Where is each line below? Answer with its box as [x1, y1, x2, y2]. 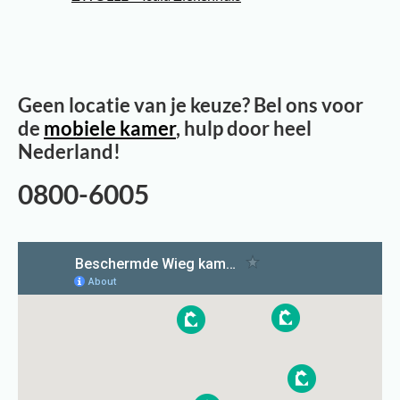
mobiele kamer [44, 116, 176, 141]
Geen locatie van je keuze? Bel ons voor [18, 93, 363, 118]
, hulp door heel [176, 116, 312, 141]
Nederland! [18, 139, 121, 164]
